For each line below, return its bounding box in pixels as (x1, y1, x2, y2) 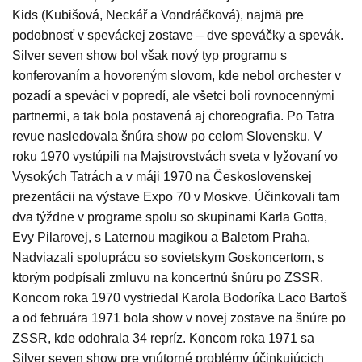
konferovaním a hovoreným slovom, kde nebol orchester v (12, 69, 341, 83)
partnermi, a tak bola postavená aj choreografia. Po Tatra (12, 109, 335, 124)
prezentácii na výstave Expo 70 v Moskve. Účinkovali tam (12, 190, 339, 204)
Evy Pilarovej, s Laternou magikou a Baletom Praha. (12, 230, 310, 245)
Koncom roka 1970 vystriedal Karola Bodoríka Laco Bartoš (12, 291, 347, 305)
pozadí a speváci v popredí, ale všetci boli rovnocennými (12, 89, 335, 103)
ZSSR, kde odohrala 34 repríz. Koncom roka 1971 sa (12, 331, 314, 346)
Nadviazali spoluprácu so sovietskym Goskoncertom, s (12, 250, 324, 265)
